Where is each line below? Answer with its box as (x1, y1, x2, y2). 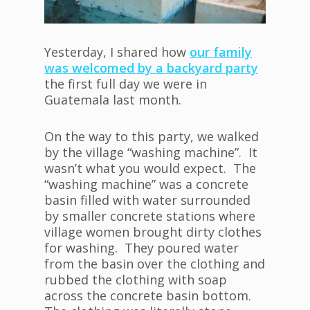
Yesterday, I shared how (44, 44, 190, 61)
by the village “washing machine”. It (44, 144, 257, 161)
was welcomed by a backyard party (44, 60, 258, 77)
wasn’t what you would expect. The (44, 160, 256, 177)
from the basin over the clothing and (44, 255, 265, 273)
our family (190, 44, 252, 61)
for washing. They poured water (44, 239, 239, 257)
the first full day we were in (44, 75, 207, 93)
